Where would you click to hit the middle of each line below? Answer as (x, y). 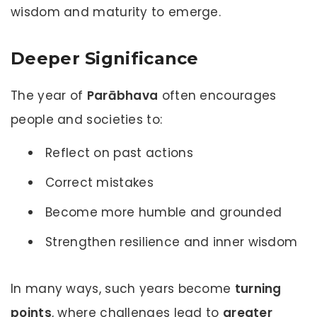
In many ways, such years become (123, 288)
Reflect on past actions (119, 152)
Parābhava (122, 95)
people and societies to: (87, 119)
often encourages (217, 95)
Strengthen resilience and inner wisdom (172, 242)
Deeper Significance (105, 58)
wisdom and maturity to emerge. (116, 12)
